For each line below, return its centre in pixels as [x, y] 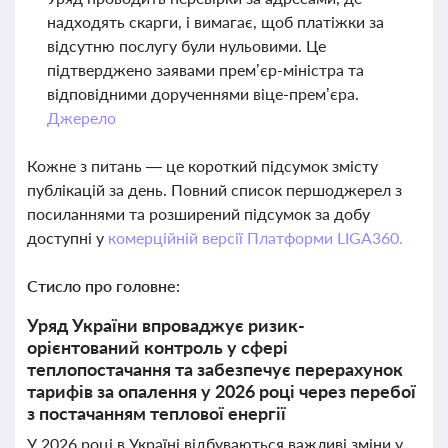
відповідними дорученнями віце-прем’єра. [203, 93]
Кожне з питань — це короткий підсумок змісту [202, 165]
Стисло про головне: [103, 285]
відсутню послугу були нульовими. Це [186, 45]
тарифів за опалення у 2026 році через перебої [221, 391]
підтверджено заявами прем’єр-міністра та [205, 69]
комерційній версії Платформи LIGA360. [255, 237]
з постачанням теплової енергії [156, 413]
